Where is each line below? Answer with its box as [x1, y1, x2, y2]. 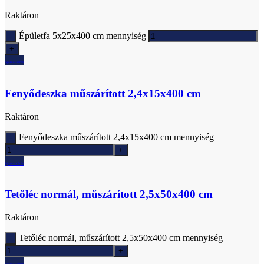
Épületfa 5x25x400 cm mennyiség [19, 31, 146, 41]
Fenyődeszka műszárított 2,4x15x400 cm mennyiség [19, 131, 214, 142]
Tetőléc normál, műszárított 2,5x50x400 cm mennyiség [19, 233, 223, 243]
